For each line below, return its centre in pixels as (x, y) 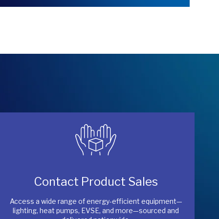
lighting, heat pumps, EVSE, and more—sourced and (96, 210)
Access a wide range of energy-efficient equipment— (96, 201)
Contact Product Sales (96, 182)
